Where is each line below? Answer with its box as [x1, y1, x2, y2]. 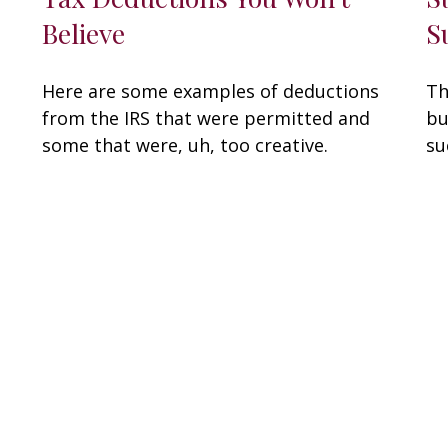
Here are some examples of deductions [42, 78, 380, 103]
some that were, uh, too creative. [42, 132, 329, 157]
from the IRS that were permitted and [42, 105, 371, 130]
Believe [42, 14, 126, 51]
